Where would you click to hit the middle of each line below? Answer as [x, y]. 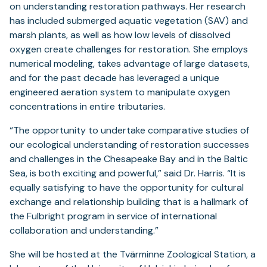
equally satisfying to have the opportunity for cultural [127, 188]
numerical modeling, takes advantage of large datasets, [130, 64]
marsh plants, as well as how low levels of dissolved [120, 35]
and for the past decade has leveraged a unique [114, 78]
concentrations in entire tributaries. [87, 107]
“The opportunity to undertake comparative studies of [129, 131]
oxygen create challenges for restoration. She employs [129, 49]
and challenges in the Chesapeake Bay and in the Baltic [129, 159]
